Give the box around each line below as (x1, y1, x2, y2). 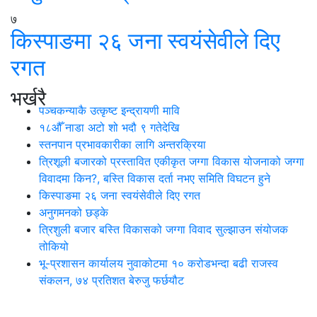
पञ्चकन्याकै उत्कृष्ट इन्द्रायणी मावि (39, 103, 180, 117)
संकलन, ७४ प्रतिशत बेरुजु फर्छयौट (39, 272, 184, 287)
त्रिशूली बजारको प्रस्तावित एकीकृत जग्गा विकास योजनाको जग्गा (39, 154, 304, 168)
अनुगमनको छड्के (39, 204, 108, 219)
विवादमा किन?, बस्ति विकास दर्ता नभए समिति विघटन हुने (39, 171, 270, 185)
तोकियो (39, 238, 69, 253)
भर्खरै (11, 86, 46, 110)
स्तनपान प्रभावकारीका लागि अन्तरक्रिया (39, 137, 206, 151)
